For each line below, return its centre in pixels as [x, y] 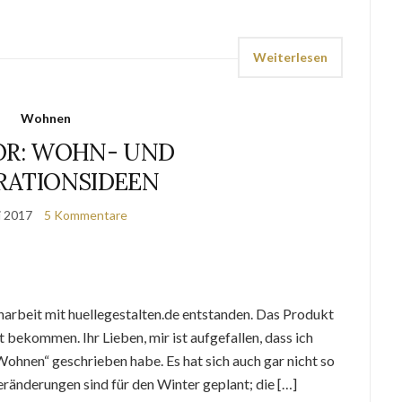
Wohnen [45, 118]
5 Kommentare [86, 215]
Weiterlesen [291, 57]
